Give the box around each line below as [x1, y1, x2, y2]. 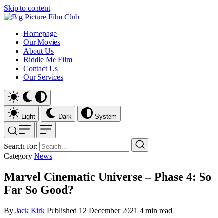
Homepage [23, 29, 57, 37]
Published [47, 206, 77, 215]
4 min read [140, 206, 172, 215]
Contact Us [23, 64, 58, 73]
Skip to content [4, 4, 50, 12]
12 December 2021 [79, 206, 140, 215]
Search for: [4, 142, 37, 150]
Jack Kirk [15, 206, 45, 215]
